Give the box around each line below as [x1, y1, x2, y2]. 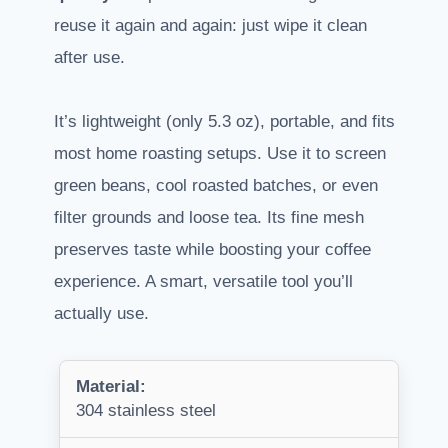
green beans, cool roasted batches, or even [54, 176, 378, 196]
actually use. [54, 304, 149, 324]
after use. [54, 48, 125, 68]
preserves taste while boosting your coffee [54, 240, 371, 260]
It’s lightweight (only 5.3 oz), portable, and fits [54, 112, 395, 132]
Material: [76, 377, 146, 397]
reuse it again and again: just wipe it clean [54, 16, 367, 36]
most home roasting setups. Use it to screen [54, 144, 386, 164]
